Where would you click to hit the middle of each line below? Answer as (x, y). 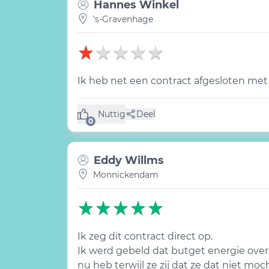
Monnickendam (126, 175)
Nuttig (112, 114)
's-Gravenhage (123, 19)
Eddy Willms (129, 160)
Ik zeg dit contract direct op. (145, 236)
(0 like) (111, 119)
